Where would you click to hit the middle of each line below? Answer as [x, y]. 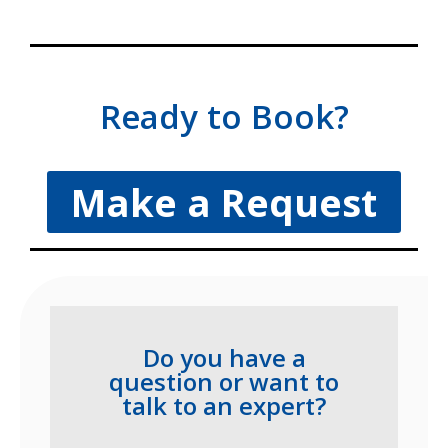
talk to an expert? [224, 406]
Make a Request [224, 202]
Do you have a [224, 358]
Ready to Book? [224, 117]
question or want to [224, 382]
